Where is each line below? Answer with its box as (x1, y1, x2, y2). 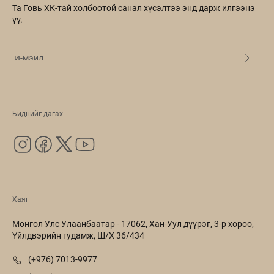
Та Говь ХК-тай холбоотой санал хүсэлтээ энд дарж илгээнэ (12, 3, 255, 13)
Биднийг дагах (12, 109, 63, 119)
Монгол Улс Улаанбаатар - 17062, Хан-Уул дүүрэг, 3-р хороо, (12, 219, 254, 229)
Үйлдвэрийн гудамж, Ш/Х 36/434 (12, 231, 144, 241)
